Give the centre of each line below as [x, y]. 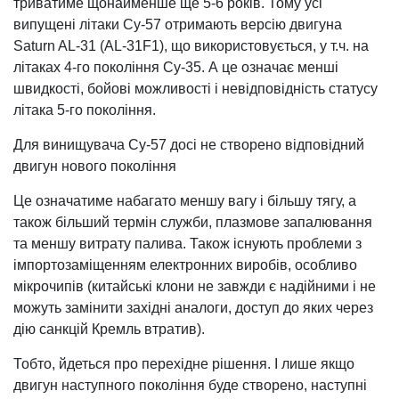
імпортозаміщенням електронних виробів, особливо [185, 265]
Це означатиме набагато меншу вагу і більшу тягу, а [185, 201]
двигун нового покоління [95, 166]
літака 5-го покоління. [85, 110]
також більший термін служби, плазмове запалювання [193, 222]
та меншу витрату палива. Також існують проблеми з [187, 244]
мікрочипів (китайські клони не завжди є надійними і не [195, 286]
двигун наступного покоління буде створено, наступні [190, 385]
